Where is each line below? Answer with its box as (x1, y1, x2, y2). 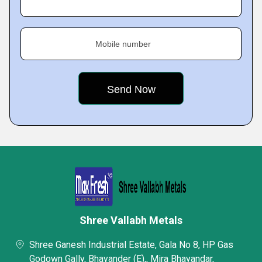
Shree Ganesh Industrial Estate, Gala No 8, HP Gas (29, 239, 233, 250)
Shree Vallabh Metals (80, 214, 182, 226)
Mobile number (95, 39, 151, 49)
